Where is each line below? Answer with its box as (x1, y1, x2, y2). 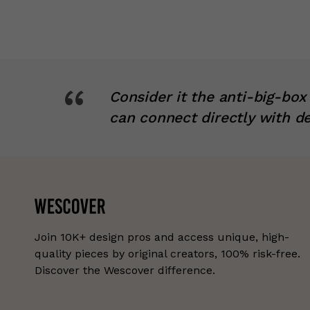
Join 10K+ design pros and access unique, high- (35, 230, 289, 244)
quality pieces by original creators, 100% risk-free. (35, 246, 300, 260)
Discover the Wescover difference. (35, 263, 215, 277)
